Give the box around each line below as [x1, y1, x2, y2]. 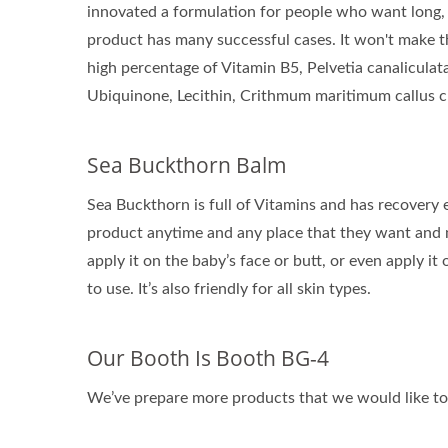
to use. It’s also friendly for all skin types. [87, 280, 371, 297]
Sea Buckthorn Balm [87, 150, 287, 179]
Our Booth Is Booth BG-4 [87, 343, 329, 372]
